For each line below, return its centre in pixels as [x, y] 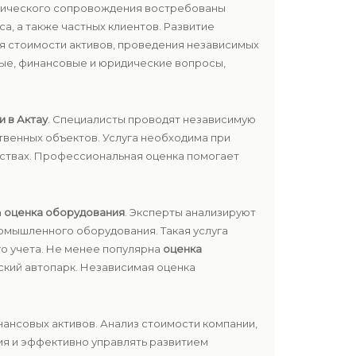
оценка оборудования [64, 212]
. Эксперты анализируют [190, 212]
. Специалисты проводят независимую [152, 119]
